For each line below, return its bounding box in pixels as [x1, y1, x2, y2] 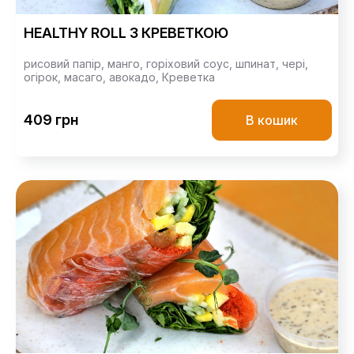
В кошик [246, 111, 298, 128]
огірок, [24, 70, 64, 84]
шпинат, [235, 56, 282, 70]
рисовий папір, [24, 56, 107, 70]
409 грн [24, 111, 78, 129]
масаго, [64, 70, 109, 84]
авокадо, [109, 70, 162, 84]
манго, [107, 56, 146, 70]
